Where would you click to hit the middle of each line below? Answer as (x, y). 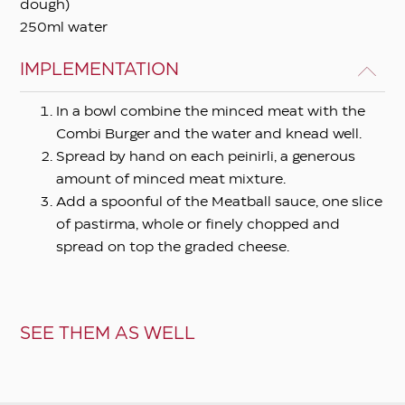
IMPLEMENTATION (100, 70)
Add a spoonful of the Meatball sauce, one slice (220, 202)
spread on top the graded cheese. (173, 247)
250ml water (64, 28)
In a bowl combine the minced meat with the (211, 112)
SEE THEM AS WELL (108, 334)
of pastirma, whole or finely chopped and (198, 225)
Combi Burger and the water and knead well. (209, 134)
